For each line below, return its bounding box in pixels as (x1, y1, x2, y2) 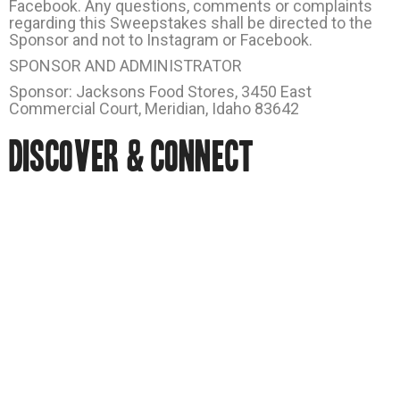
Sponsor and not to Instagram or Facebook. (9, 29, 312, 49)
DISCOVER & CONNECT (9, 137, 254, 177)
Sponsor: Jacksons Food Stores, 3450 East (9, 81, 312, 101)
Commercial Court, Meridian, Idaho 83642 (9, 98, 299, 118)
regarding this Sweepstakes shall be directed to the (9, 12, 372, 32)
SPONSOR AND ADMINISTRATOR (9, 55, 242, 75)
